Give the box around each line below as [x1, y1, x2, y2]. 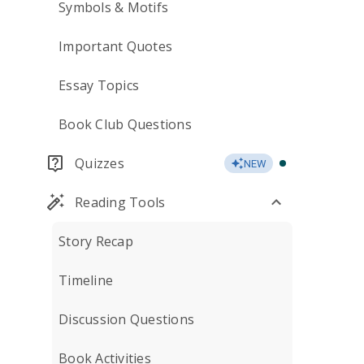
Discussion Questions [58, 310, 194, 328]
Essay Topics [58, 76, 139, 94]
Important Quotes [58, 37, 172, 55]
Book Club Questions [58, 115, 192, 133]
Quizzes [75, 154, 124, 172]
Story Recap [58, 232, 133, 250]
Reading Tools [75, 193, 166, 211]
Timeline [58, 271, 113, 289]
